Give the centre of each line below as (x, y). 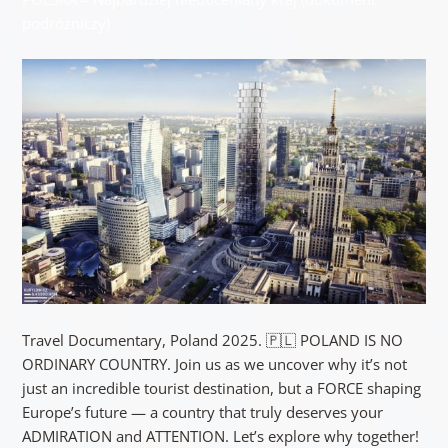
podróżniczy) (65, 22)
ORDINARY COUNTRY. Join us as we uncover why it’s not (214, 364)
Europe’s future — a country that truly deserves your (202, 412)
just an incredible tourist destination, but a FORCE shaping (221, 388)
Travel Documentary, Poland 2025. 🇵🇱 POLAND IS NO (212, 340)
